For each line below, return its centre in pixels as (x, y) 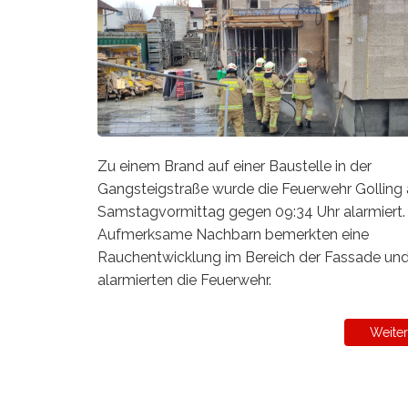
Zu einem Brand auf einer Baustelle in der (235, 167)
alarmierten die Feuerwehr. (184, 280)
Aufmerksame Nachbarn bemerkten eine (233, 235)
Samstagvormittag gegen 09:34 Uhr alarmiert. (251, 212)
